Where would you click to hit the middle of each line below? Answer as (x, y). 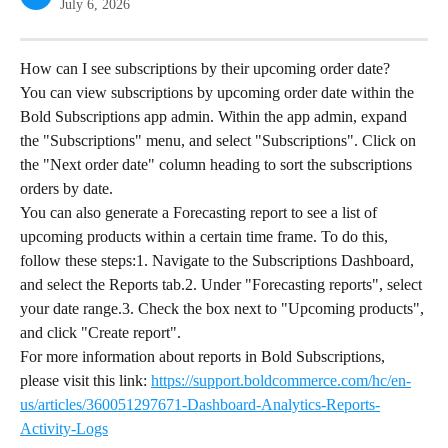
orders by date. (66, 189)
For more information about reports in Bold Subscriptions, (204, 357)
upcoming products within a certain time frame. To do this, (206, 237)
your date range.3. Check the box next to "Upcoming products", (224, 309)
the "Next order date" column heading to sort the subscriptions (218, 165)
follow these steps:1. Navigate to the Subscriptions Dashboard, (219, 261)
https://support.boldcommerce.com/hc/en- (281, 381)
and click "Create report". (100, 333)
